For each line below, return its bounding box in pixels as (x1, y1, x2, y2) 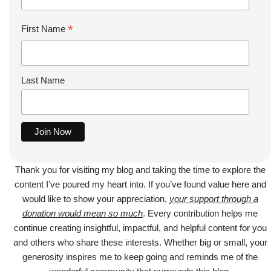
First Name (21, 24, 68, 34)
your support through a (169, 193, 258, 204)
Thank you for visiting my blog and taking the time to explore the (15, 164, 266, 175)
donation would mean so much (22, 207, 143, 218)
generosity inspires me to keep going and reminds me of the (22, 251, 258, 262)
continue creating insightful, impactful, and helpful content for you (13, 222, 267, 233)
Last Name (21, 75, 65, 86)
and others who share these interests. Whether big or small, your (13, 237, 267, 247)
